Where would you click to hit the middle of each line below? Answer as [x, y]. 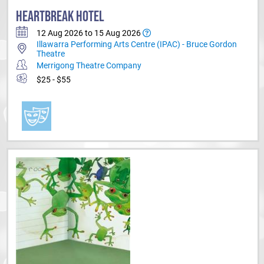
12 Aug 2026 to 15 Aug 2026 [90, 33]
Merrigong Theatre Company [89, 66]
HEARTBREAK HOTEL [60, 16]
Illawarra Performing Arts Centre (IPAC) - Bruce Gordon [137, 44]
